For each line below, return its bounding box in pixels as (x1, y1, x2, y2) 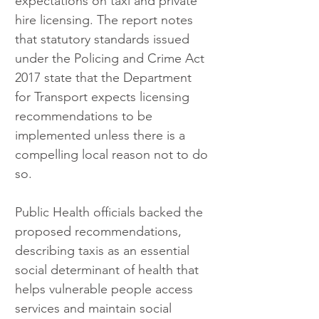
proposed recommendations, (15, 224, 185, 240)
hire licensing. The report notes (15, 12, 197, 28)
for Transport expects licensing (15, 89, 193, 105)
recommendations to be (15, 108, 156, 125)
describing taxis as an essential (15, 243, 193, 259)
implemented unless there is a (15, 127, 189, 144)
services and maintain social (15, 300, 175, 317)
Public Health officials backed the (15, 204, 206, 221)
